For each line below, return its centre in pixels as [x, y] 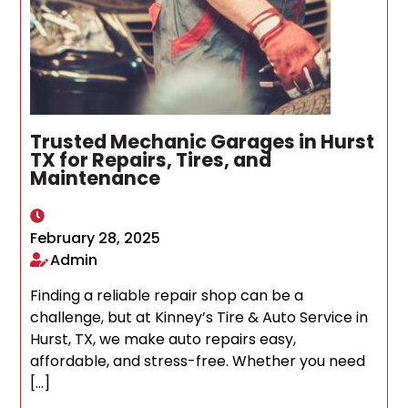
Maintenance [96, 178]
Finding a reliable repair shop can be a [167, 295]
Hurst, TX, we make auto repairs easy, [163, 339]
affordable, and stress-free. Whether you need [198, 361]
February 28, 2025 [96, 238]
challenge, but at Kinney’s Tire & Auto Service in [199, 317]
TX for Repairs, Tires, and [151, 159]
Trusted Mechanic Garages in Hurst [203, 141]
